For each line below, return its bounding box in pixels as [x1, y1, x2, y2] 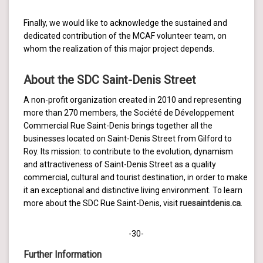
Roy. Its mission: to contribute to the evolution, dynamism [23, 146, 233, 156]
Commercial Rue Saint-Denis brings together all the [23, 120, 213, 130]
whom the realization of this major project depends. [23, 43, 216, 53]
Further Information [23, 248, 102, 260]
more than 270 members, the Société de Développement [23, 107, 234, 117]
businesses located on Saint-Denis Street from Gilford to [23, 133, 232, 143]
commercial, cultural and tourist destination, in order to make [23, 172, 248, 182]
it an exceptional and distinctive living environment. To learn [23, 185, 242, 195]
